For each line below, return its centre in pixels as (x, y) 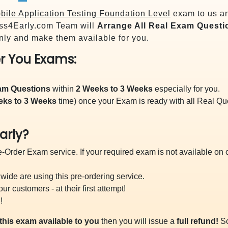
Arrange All (122, 26)
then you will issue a (138, 221)
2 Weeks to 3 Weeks (114, 89)
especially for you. (186, 89)
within (63, 89)
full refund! (197, 221)
